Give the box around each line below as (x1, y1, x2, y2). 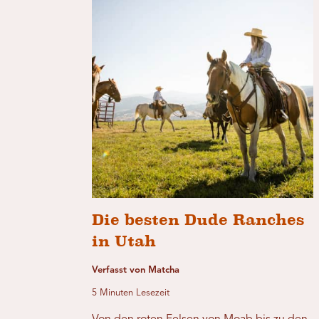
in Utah (92, 231, 157, 250)
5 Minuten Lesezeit (92, 288, 170, 298)
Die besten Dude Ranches (92, 210, 305, 229)
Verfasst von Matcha (92, 265, 180, 275)
